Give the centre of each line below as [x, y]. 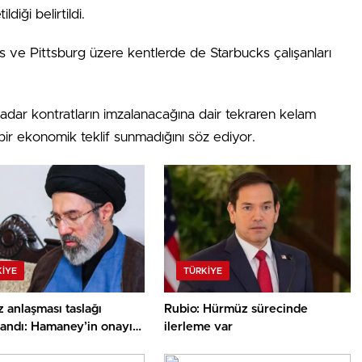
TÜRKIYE [203, 271]
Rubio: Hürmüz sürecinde [236, 309]
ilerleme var [199, 327]
